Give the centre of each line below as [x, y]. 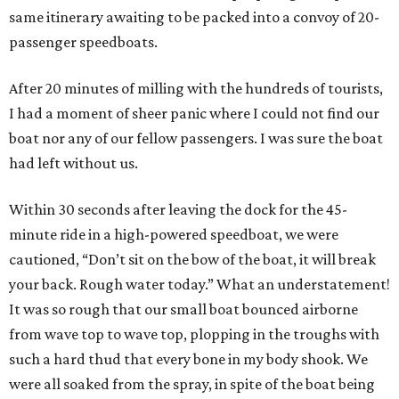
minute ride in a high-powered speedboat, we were [174, 235]
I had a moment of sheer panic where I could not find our [194, 114]
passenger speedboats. [83, 42]
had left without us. [73, 163]
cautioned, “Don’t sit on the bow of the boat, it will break [192, 260]
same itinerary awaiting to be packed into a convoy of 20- [194, 17]
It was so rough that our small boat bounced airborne [183, 309]
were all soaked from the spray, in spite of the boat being [192, 384]
